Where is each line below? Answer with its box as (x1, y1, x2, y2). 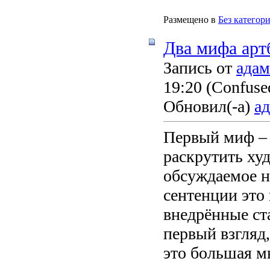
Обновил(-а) (163, 96, 254, 116)
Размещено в (163, 14, 216, 25)
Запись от (163, 58, 236, 77)
